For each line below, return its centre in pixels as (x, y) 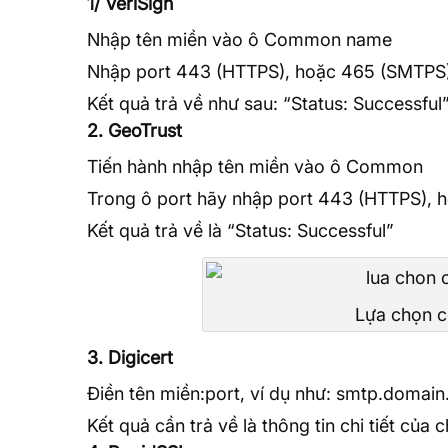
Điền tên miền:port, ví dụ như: (211, 393)
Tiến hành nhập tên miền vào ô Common (255, 166)
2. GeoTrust (134, 130)
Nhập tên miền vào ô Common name (239, 39)
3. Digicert (130, 357)
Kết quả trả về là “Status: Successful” (240, 230)
